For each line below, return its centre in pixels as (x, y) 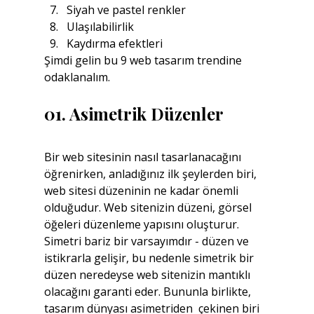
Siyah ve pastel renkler (126, 10)
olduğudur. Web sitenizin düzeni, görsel (149, 207)
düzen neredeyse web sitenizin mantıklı (148, 275)
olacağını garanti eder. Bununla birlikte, (149, 292)
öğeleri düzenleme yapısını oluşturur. (143, 224)
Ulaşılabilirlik (100, 27)
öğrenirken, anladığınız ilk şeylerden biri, (151, 174)
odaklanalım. (77, 77)
